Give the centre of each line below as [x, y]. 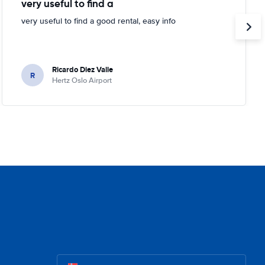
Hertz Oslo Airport [82, 80]
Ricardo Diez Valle [82, 70]
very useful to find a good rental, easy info [98, 21]
